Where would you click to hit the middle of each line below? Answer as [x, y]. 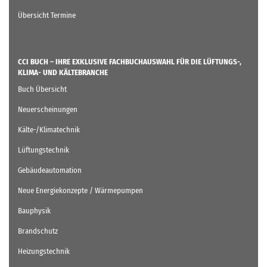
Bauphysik [34, 210]
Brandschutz [38, 231]
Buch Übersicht [42, 89]
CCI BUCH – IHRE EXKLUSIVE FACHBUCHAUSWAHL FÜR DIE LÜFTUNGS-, [130, 61]
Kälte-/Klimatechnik [49, 129]
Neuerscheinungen [48, 109]
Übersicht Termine [47, 15]
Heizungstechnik [44, 251]
